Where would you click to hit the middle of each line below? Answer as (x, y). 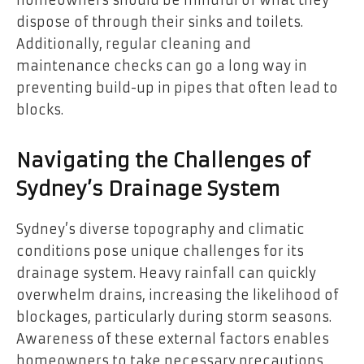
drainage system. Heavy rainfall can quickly (166, 273)
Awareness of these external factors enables (173, 339)
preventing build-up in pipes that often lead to (177, 88)
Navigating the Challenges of (163, 161)
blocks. (40, 110)
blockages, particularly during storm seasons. (174, 317)
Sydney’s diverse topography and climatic (160, 230)
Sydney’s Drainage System (148, 190)
